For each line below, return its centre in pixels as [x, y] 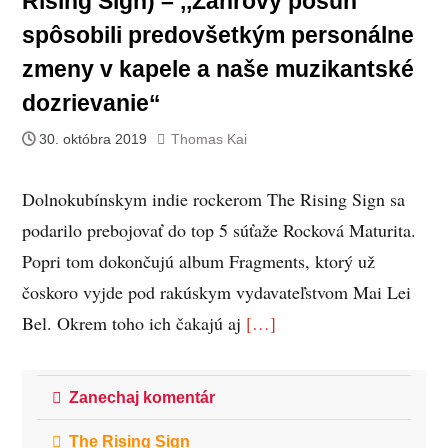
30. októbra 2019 [92, 139]
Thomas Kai [208, 139]
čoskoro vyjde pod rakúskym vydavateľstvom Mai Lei [216, 291]
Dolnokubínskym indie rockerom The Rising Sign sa [213, 198]
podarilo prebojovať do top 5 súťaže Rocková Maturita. [218, 229]
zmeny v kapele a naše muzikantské [217, 69]
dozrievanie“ [91, 103]
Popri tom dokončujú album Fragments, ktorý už [198, 260]
